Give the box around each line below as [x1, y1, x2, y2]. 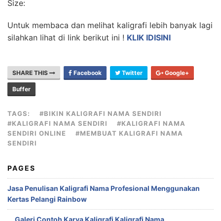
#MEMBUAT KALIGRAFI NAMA [75, 129, 183, 137]
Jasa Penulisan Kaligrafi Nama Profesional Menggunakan [7, 184, 200, 192]
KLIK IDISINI [127, 33, 171, 42]
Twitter [120, 69, 143, 76]
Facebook [72, 69, 102, 76]
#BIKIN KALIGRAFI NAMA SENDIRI [39, 110, 162, 117]
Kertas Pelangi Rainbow [7, 195, 87, 203]
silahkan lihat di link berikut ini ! [7, 33, 127, 42]
